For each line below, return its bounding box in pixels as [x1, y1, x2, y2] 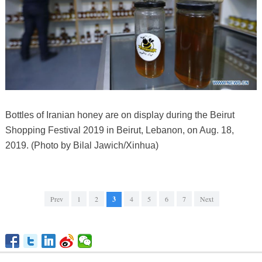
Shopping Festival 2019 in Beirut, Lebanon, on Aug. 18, [5, 125, 234, 136]
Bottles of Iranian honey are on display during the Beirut [5, 110, 235, 120]
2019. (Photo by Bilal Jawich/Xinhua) [5, 140, 158, 151]
